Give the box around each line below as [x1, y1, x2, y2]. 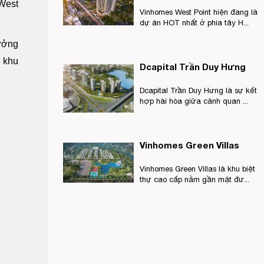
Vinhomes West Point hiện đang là [140, 8, 258, 16]
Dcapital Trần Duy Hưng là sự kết [140, 86, 257, 95]
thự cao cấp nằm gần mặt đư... [140, 175, 249, 184]
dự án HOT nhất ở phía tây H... [140, 18, 249, 27]
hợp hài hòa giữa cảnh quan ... [140, 97, 248, 105]
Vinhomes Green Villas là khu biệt [140, 164, 255, 173]
